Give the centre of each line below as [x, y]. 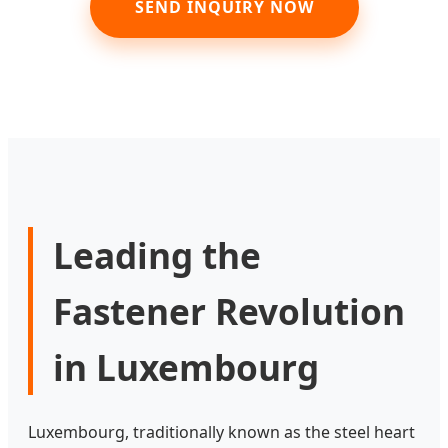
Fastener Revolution [229, 311]
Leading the [157, 255]
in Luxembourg [186, 367]
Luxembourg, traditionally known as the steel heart [221, 432]
